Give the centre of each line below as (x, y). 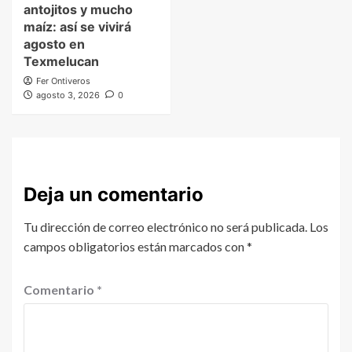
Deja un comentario (114, 195)
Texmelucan (61, 62)
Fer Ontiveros (63, 81)
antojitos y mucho (78, 10)
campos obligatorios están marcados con (135, 247)
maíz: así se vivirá (77, 27)
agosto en (54, 44)
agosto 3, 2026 (68, 95)
